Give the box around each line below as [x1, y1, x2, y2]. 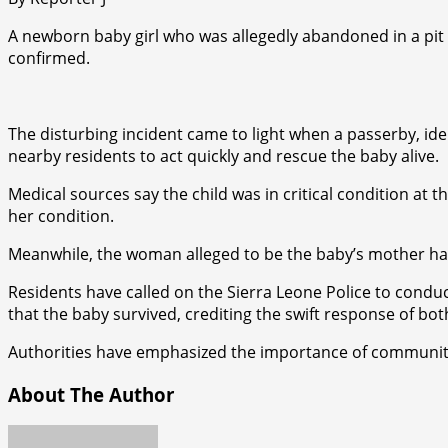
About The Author [8, 381, 174, 407]
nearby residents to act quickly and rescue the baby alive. [8, 144, 439, 167]
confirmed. [8, 46, 90, 69]
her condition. [8, 204, 114, 227]
